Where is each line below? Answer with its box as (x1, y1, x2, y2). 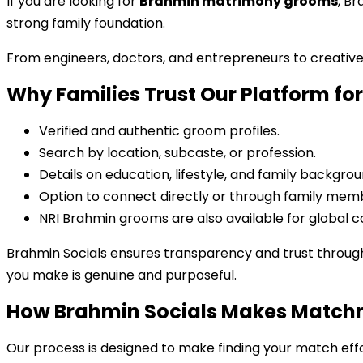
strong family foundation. (6, 14, 165, 32)
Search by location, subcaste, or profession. (39, 143, 316, 162)
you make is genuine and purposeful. (6, 266, 237, 284)
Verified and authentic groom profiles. (39, 122, 280, 140)
